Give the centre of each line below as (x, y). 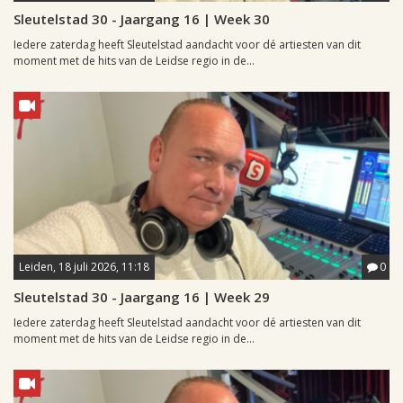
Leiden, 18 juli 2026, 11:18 (84, 267)
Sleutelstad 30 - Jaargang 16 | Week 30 (142, 19)
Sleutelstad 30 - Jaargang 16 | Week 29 (142, 297)
